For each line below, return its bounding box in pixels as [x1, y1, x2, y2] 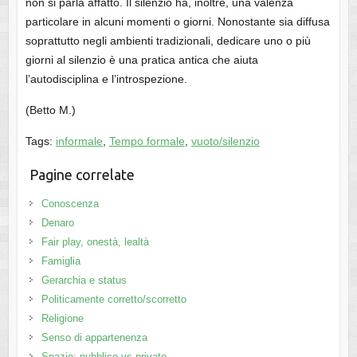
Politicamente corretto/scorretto [41, 293, 186, 306]
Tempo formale [108, 135, 185, 148]
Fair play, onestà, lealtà [41, 236, 149, 249]
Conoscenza [41, 198, 99, 210]
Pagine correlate [29, 167, 135, 183]
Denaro [41, 217, 74, 229]
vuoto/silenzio [190, 135, 260, 148]
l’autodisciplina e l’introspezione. [25, 73, 187, 86]
